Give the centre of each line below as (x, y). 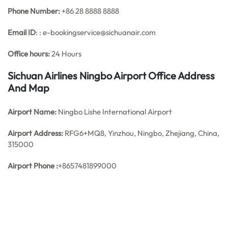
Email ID (22, 32)
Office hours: (29, 54)
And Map (28, 88)
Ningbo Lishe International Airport (114, 112)
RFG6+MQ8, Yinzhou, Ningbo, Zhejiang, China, (141, 133)
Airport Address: (35, 133)
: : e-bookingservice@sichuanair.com (96, 32)
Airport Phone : (33, 166)
